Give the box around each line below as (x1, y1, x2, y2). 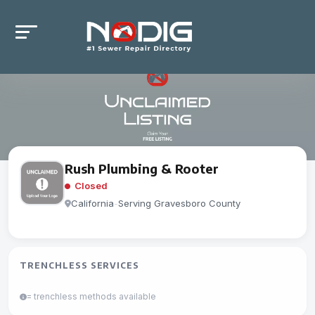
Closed (72, 180, 108, 191)
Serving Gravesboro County (118, 198, 240, 209)
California (71, 198, 114, 209)
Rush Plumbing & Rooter (65, 160, 219, 176)
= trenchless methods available (27, 291, 156, 302)
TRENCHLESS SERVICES (20, 260, 140, 271)
